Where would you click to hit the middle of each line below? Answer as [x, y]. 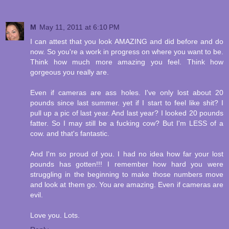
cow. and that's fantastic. [70, 134]
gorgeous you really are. [70, 72]
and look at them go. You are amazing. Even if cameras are [127, 185]
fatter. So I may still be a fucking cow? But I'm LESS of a [127, 123]
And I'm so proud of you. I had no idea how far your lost [127, 154]
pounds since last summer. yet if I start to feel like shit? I [127, 103]
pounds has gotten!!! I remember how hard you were [127, 164]
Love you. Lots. [55, 215]
